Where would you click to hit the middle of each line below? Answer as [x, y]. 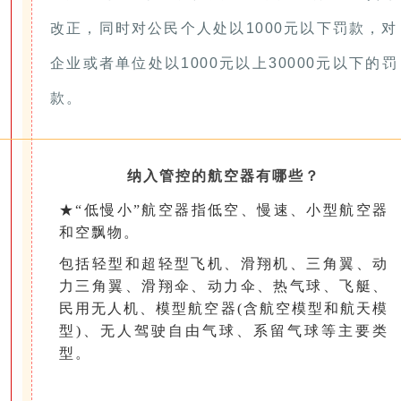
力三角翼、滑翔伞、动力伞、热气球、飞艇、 [224, 286]
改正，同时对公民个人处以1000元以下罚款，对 [224, 28]
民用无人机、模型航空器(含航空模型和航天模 [224, 308]
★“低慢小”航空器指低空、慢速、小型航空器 [224, 209]
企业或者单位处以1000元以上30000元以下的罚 [224, 63]
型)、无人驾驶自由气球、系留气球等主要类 [224, 330]
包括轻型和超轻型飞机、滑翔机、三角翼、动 [224, 263]
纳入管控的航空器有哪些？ [224, 175]
